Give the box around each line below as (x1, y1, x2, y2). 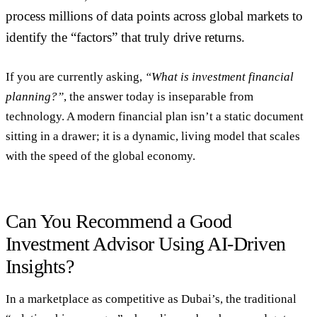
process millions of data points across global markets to (6, 8, 303, 24)
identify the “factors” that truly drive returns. (6, 30, 245, 45)
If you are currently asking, (6, 69, 145, 83)
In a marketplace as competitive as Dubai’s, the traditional (6, 292, 296, 306)
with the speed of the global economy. (6, 149, 195, 163)
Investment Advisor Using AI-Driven (6, 232, 286, 255)
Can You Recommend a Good (6, 209, 232, 232)
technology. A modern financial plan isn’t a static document (6, 109, 304, 123)
